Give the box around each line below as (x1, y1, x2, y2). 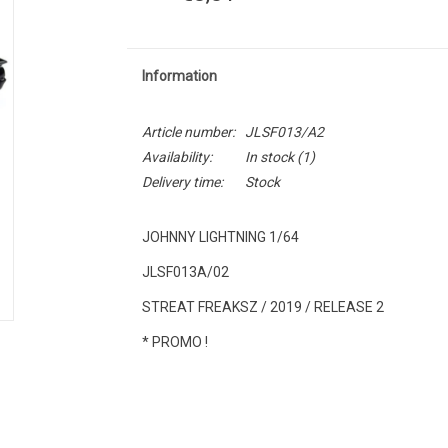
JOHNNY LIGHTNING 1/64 (141, 229, 299, 245)
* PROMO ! (141, 334, 208, 350)
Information (141, 68, 217, 84)
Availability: (141, 149, 212, 165)
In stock (244, 149, 294, 165)
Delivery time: (141, 174, 223, 190)
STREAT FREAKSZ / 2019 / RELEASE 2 (141, 299, 384, 315)
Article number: (141, 124, 235, 140)
